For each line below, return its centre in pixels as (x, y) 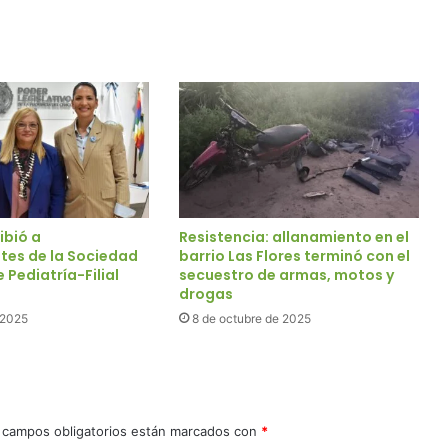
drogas (205, 293)
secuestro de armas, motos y (286, 274)
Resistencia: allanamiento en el (293, 236)
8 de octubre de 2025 (251, 318)
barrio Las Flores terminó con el (294, 255)
